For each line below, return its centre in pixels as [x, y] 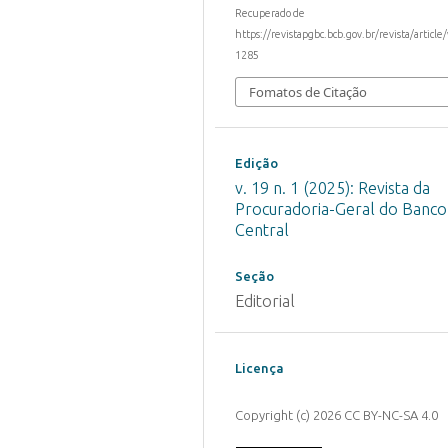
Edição [256, 162]
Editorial [264, 300]
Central [261, 229]
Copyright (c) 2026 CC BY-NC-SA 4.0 [336, 414]
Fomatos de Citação [307, 91]
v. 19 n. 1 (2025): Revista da [332, 187]
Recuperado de [269, 13]
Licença [259, 367]
